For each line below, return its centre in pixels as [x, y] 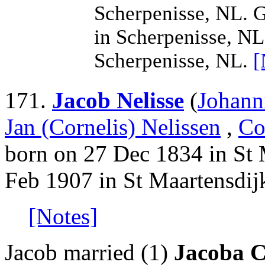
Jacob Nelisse [118, 101]
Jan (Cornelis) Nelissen [113, 127]
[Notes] [63, 216]
